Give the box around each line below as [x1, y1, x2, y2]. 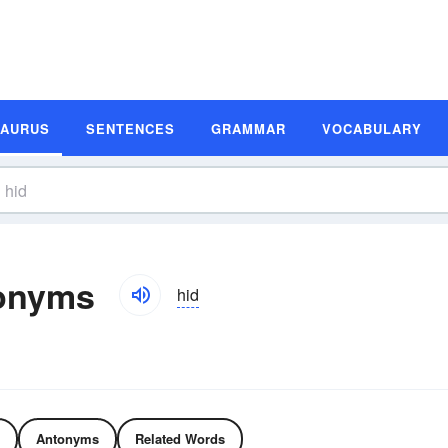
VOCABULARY [322, 118, 422, 138]
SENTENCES [86, 118, 175, 138]
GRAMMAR [211, 118, 286, 138]
